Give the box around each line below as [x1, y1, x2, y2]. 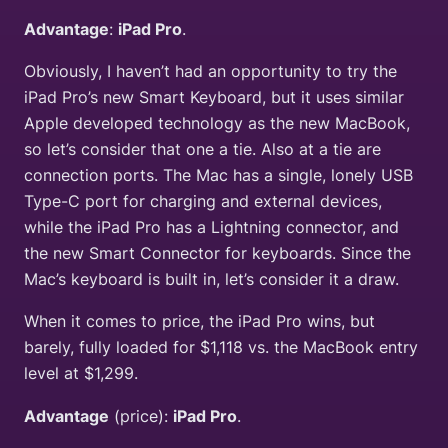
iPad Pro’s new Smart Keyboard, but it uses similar [24, 87, 404, 108]
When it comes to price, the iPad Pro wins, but [24, 311, 375, 332]
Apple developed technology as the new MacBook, [24, 113, 410, 134]
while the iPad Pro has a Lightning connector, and [24, 217, 399, 238]
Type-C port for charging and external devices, [24, 191, 382, 212]
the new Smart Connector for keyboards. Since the [24, 243, 411, 264]
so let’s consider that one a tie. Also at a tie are [24, 139, 381, 160]
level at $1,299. [24, 363, 138, 384]
